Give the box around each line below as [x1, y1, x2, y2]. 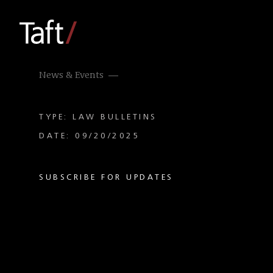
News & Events [39, 71, 104, 80]
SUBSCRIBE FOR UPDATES [39, 173, 174, 182]
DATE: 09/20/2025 [39, 132, 140, 140]
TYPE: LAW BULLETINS [39, 113, 157, 121]
